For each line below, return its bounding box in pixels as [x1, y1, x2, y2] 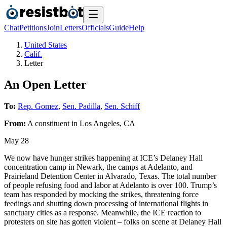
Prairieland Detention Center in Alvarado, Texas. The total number [4, 171, 216, 180]
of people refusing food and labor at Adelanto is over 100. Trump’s [4, 180, 217, 190]
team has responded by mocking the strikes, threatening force [4, 190, 199, 199]
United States [24, 41, 67, 49]
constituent [35, 119, 69, 128]
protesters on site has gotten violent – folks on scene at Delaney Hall [4, 217, 221, 226]
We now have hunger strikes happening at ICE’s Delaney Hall [4, 153, 203, 162]
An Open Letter [4, 78, 87, 91]
